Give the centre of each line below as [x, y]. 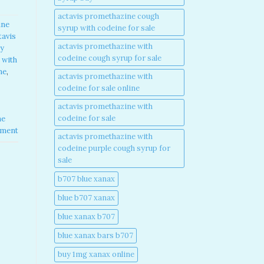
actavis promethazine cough [108, 16]
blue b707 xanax [86, 197]
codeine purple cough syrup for [114, 148]
